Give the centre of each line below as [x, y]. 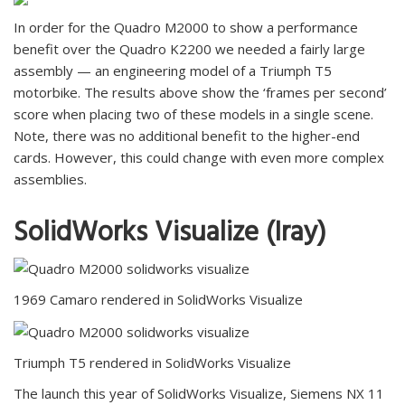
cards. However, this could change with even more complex [199, 157]
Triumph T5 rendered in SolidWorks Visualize [152, 362]
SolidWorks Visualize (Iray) [170, 235]
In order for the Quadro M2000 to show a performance [186, 27]
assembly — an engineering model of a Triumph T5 [173, 70]
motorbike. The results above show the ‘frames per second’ [200, 92]
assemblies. [50, 179]
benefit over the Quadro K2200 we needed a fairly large [189, 48]
